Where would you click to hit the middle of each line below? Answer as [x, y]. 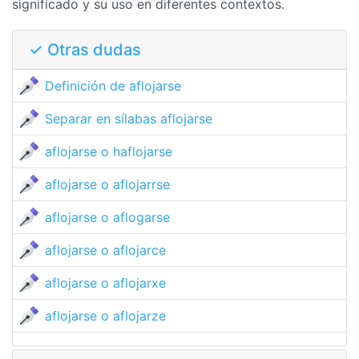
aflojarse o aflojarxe [105, 283]
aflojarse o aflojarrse [107, 184]
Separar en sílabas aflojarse [129, 119]
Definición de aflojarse [113, 86]
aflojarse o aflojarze [105, 316]
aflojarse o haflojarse [109, 151]
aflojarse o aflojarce [105, 250]
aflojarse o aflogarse [107, 217]
